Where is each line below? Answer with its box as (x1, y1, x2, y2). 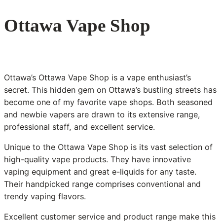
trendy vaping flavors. (4, 191, 86, 201)
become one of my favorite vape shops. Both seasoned (4, 97, 213, 107)
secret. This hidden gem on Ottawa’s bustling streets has (4, 84, 217, 95)
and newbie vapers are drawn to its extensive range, (4, 109, 200, 119)
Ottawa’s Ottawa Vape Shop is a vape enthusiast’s (4, 72, 191, 82)
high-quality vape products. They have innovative (4, 154, 191, 164)
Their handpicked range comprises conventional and (4, 179, 201, 189)
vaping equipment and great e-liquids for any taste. (4, 166, 196, 177)
